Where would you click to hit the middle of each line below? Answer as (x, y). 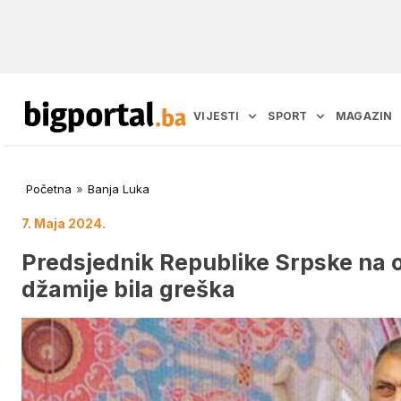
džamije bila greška (128, 289)
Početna (49, 189)
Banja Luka (119, 189)
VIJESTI (217, 116)
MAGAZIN (364, 116)
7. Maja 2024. (64, 224)
